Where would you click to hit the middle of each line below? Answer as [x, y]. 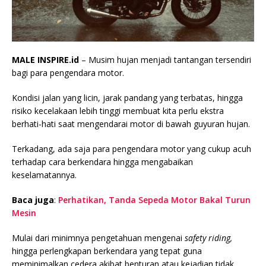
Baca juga [33, 199]
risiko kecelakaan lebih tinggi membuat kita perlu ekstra [118, 110]
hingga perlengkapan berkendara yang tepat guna [107, 251]
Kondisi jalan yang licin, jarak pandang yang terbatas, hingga [127, 97]
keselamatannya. [44, 175]
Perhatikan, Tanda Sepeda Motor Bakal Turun [154, 199]
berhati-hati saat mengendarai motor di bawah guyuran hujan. [131, 123]
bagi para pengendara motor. [68, 72]
